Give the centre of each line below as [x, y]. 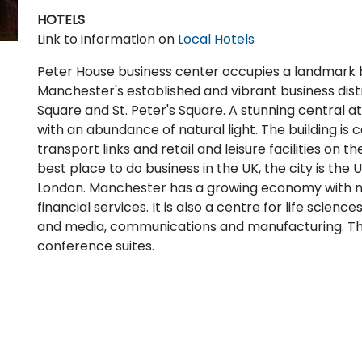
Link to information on [107, 39]
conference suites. [95, 246]
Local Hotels [216, 39]
